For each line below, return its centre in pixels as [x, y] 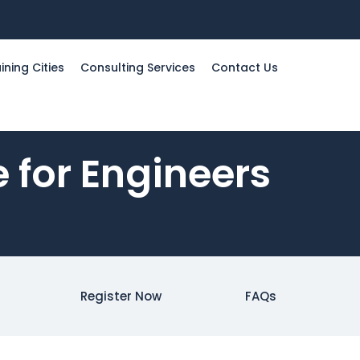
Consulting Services [138, 67]
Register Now [121, 296]
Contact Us [245, 67]
